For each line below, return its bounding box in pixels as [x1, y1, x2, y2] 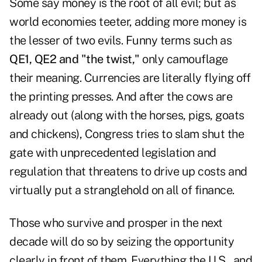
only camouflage [139, 52, 228, 67]
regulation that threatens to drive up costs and [9, 164, 247, 179]
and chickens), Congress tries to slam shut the [9, 127, 244, 142]
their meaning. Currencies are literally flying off [9, 71, 250, 85]
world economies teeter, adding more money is [9, 15, 246, 29]
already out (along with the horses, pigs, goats [9, 108, 244, 123]
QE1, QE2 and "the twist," [9, 52, 140, 67]
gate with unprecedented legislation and [9, 146, 216, 160]
